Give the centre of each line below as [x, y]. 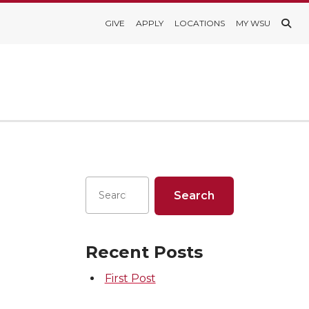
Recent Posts [144, 252]
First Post [130, 278]
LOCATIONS [200, 23]
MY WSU [253, 23]
